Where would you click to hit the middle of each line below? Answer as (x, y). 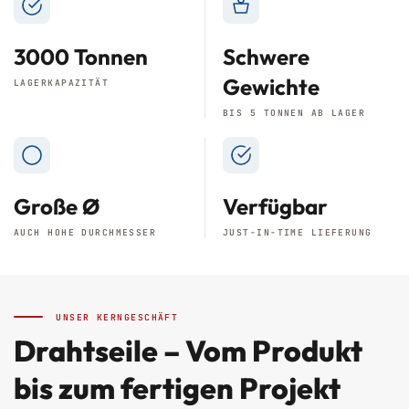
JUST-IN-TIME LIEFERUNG (298, 232)
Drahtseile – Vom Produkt (188, 351)
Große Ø (57, 206)
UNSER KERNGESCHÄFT (114, 317)
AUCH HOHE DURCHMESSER (85, 232)
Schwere (266, 57)
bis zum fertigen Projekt (177, 388)
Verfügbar (275, 206)
